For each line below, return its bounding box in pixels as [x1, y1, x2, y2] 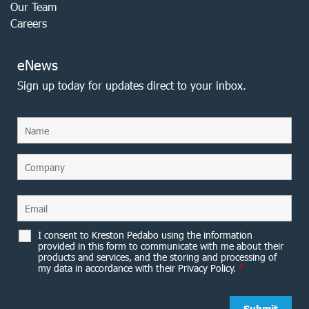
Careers [10, 17, 47, 30]
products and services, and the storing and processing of [38, 251, 277, 263]
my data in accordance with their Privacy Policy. [38, 262, 239, 274]
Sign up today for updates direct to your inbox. [17, 79, 246, 92]
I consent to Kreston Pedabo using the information [38, 229, 252, 241]
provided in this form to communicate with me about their [38, 240, 283, 252]
